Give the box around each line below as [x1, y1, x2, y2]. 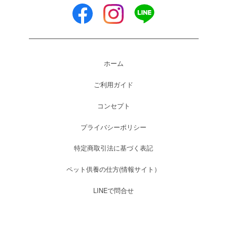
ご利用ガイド [94, 80, 133, 89]
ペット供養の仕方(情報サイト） [66, 165, 161, 174]
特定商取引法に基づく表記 [74, 143, 153, 153]
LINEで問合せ [93, 185, 134, 195]
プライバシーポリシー [81, 122, 146, 132]
